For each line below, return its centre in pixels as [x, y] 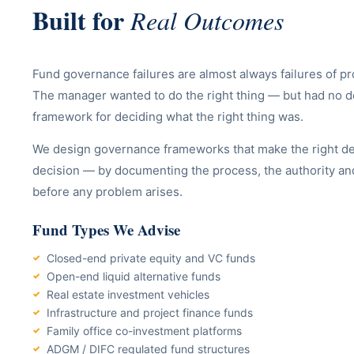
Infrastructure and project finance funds [150, 313]
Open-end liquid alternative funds [134, 276]
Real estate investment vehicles [128, 294]
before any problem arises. [107, 192]
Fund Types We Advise [106, 230]
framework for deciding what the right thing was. [168, 117]
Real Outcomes [207, 20]
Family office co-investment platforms [144, 331]
